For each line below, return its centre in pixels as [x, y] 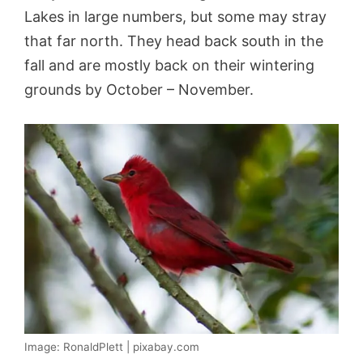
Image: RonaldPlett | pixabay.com [112, 346]
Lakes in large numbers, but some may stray [175, 17]
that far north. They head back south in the [174, 41]
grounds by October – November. [139, 90]
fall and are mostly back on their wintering [169, 66]
